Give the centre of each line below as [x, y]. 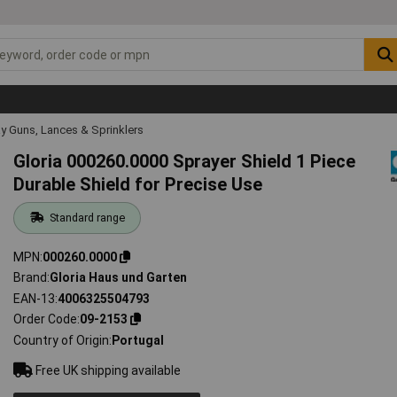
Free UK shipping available [107, 370]
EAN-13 [35, 298]
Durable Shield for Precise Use [138, 184]
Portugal [138, 340]
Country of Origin [62, 340]
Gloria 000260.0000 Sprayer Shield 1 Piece [185, 161]
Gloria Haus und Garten [119, 278]
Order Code [46, 319]
